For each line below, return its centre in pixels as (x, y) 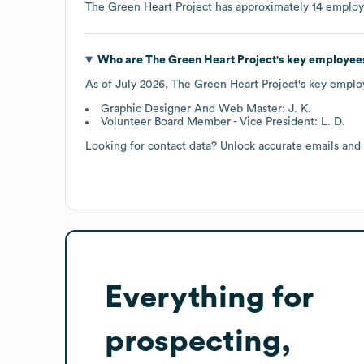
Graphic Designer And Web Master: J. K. (206, 108)
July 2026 (140, 84)
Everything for (209, 297)
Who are (121, 60)
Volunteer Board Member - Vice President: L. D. (223, 121)
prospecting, (198, 341)
